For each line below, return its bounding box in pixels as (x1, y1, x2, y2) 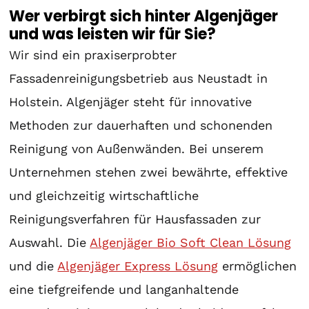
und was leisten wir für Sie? (9, 23, 217, 45)
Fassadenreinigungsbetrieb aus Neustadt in (9, 70, 268, 86)
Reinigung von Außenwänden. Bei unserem (9, 141, 264, 156)
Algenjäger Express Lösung (57, 258, 219, 273)
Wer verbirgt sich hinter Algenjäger (9, 5, 279, 27)
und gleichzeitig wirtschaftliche (9, 188, 199, 203)
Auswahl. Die (9, 235, 90, 250)
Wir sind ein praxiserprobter (9, 47, 177, 62)
